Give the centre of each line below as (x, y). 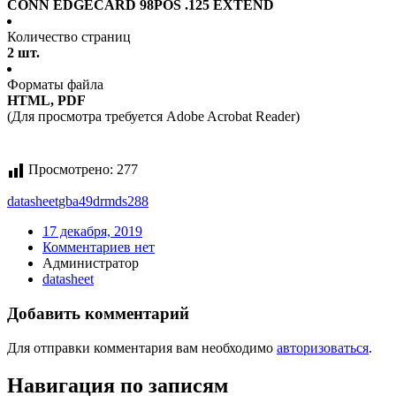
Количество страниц (69, 37)
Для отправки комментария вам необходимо (142, 347)
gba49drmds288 (103, 202)
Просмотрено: (71, 170)
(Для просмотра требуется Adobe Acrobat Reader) (153, 117)
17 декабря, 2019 (92, 232)
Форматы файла (55, 85)
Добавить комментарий (98, 314)
